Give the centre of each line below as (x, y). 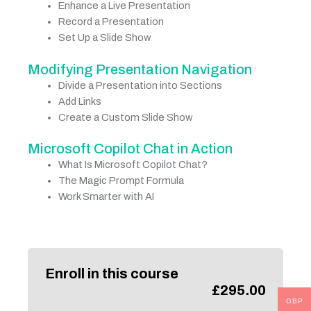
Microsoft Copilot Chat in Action (130, 149)
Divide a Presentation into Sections (140, 85)
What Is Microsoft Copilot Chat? (133, 165)
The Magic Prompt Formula (121, 181)
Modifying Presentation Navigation (140, 69)
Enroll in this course (112, 274)
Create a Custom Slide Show (125, 117)
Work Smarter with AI (106, 197)
